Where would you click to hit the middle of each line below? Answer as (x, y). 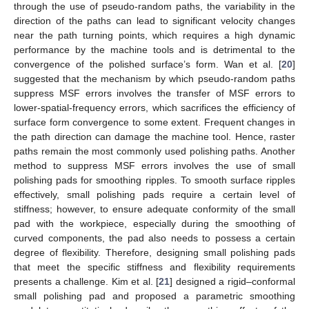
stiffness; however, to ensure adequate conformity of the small (154, 209)
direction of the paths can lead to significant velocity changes (154, 20)
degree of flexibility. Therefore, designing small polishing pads (154, 252)
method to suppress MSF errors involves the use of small (154, 165)
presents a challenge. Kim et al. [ (87, 281)
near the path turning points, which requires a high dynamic (154, 35)
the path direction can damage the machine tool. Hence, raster (154, 136)
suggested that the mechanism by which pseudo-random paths (154, 78)
